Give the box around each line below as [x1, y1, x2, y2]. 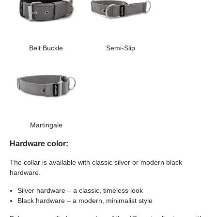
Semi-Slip [106, 44, 135, 52]
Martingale [30, 121, 62, 129]
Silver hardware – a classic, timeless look [17, 186, 143, 194]
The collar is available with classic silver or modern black [10, 158, 182, 166]
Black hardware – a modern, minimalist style [17, 197, 153, 204]
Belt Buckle [29, 44, 63, 52]
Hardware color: [10, 139, 68, 148]
